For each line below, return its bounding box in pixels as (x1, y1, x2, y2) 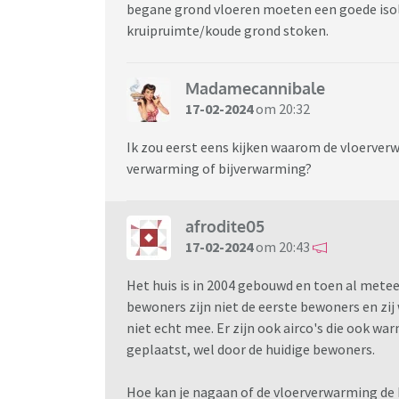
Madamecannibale (185, 78, 325, 99)
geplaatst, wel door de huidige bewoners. (126, 339, 378, 358)
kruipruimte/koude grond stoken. (126, 20, 329, 39)
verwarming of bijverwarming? (126, 159, 312, 177)
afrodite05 (185, 216, 265, 237)
